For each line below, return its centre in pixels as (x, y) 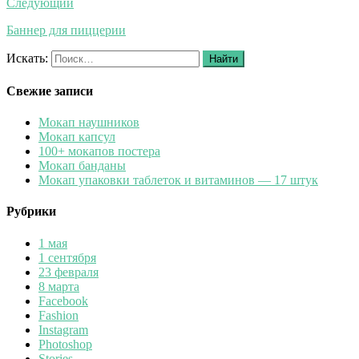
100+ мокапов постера (99, 151)
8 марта (59, 286)
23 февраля (69, 272)
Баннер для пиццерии (66, 30)
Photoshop (65, 344)
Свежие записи (50, 91)
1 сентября (67, 257)
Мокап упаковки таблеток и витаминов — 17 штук (178, 180)
